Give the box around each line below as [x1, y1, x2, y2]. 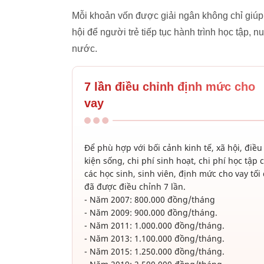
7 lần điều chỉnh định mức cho [84, 80, 255, 94]
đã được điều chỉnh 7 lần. [84, 181, 186, 193]
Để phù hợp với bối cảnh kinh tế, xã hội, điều [84, 142, 262, 154]
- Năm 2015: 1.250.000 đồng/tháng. [84, 246, 225, 258]
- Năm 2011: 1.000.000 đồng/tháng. [84, 220, 225, 232]
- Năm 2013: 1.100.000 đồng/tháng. [84, 233, 225, 245]
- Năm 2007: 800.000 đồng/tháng [84, 194, 215, 206]
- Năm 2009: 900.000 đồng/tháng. [84, 207, 217, 219]
